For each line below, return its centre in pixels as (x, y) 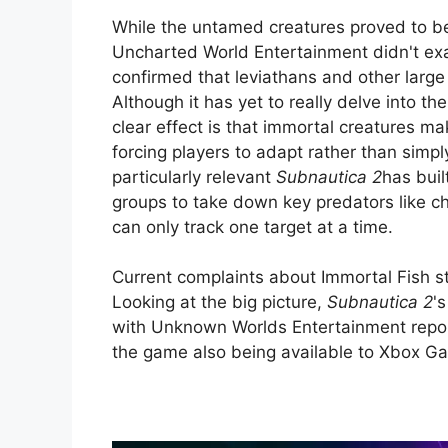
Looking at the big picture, (219, 302)
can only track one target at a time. (252, 226)
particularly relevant (194, 176)
